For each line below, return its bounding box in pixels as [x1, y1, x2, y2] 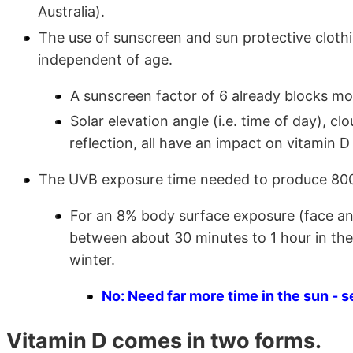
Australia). [38, 3, 105, 20]
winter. [69, 251, 115, 269]
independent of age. [38, 50, 173, 68]
